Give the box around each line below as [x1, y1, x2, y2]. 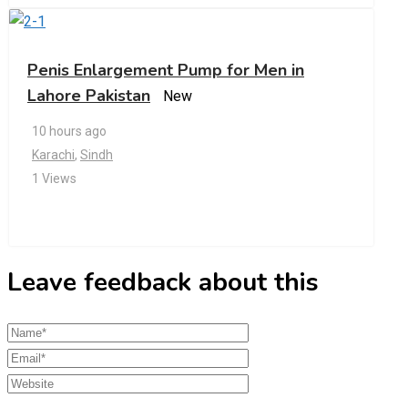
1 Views [32, 170, 76, 186]
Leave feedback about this [7, 264, 319, 300]
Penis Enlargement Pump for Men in [27, 59, 304, 82]
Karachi [32, 147, 75, 162]
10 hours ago [32, 123, 107, 138]
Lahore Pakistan [27, 85, 150, 107]
